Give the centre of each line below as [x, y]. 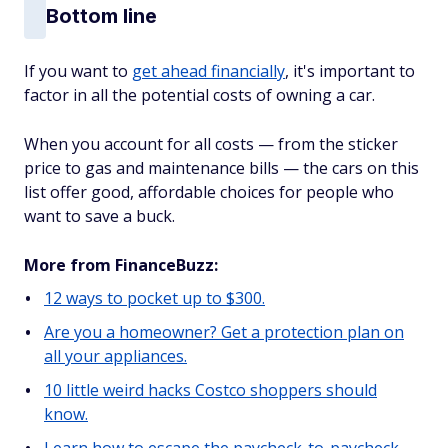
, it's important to [350, 70]
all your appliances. [115, 355]
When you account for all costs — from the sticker [211, 143]
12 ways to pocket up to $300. [154, 297]
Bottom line [101, 16]
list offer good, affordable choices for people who [209, 191]
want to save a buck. [99, 215]
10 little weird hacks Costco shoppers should [210, 389]
